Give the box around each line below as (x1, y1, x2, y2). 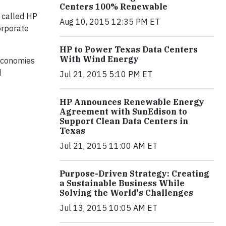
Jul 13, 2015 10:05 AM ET (60, 203, 157, 213)
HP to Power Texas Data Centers (60, 44, 198, 54)
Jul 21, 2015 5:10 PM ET (60, 69, 152, 79)
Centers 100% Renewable (60, 2, 167, 12)
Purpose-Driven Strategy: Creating (60, 168, 209, 179)
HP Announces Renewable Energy (60, 97, 204, 107)
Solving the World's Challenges (60, 188, 193, 198)
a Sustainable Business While (60, 178, 185, 188)
